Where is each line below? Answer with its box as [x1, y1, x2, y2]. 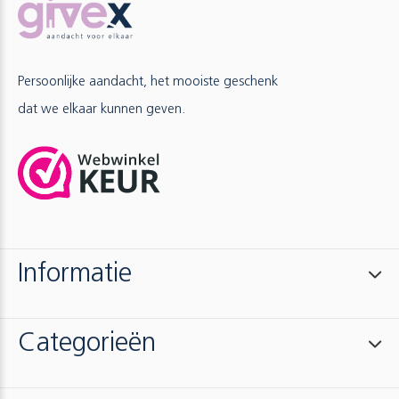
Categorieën [18, 330, 156, 359]
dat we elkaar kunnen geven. [18, 102, 185, 117]
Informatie [18, 261, 132, 289]
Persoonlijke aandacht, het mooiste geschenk [18, 75, 278, 89]
